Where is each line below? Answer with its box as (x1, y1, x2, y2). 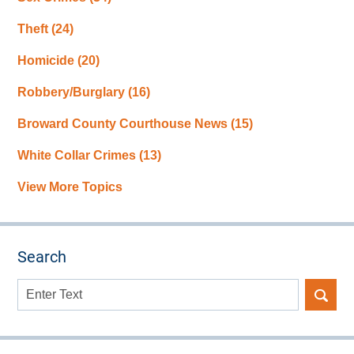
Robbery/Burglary (17, 85, 129, 100)
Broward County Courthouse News (17, 117, 232, 131)
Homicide (17, 54, 78, 68)
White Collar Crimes (17, 149, 140, 163)
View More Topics (17, 180, 123, 194)
